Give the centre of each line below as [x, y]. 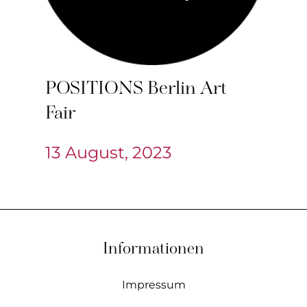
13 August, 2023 [109, 153]
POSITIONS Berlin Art [136, 90]
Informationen [153, 250]
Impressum [153, 285]
